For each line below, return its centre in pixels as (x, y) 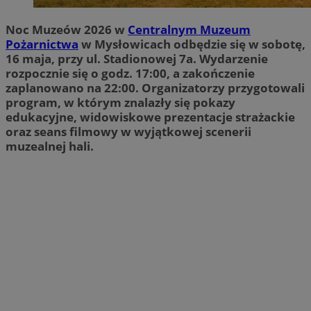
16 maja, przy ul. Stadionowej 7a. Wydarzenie (137, 58)
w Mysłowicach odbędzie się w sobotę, (192, 44)
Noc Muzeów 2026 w (67, 29)
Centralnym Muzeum (189, 29)
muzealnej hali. (50, 146)
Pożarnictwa (42, 44)
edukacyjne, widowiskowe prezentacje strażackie (150, 117)
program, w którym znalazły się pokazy (120, 102)
